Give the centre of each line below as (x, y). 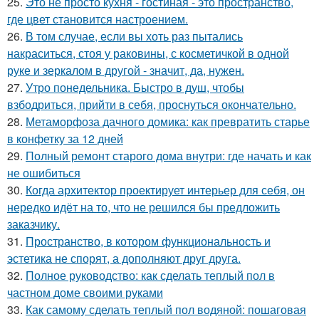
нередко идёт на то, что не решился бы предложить (143, 207)
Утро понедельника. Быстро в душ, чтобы (135, 88)
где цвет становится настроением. (98, 19)
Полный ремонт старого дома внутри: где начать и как (168, 156)
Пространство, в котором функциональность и (148, 241)
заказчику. (33, 224)
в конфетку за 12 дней (65, 139)
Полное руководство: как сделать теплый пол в (150, 276)
